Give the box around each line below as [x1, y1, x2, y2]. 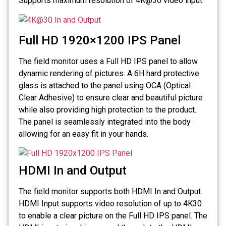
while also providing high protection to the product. [19, 104, 196, 115]
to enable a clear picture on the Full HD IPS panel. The [19, 211, 207, 221]
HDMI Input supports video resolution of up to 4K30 [19, 199, 202, 209]
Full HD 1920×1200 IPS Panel [19, 33, 181, 47]
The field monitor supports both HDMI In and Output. [19, 187, 202, 197]
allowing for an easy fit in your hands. [19, 129, 148, 139]
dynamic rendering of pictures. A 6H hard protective [19, 68, 199, 78]
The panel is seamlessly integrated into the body [19, 117, 191, 127]
